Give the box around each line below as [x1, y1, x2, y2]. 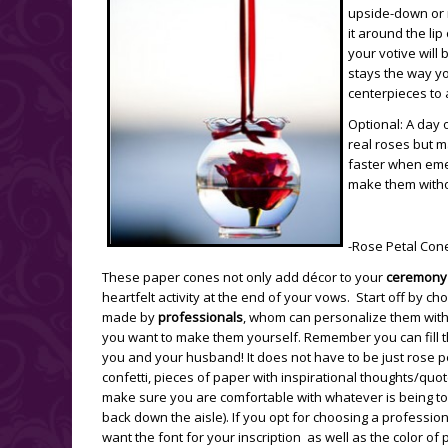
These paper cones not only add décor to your [102, 268, 386, 287]
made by [102, 308, 158, 327]
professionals [158, 308, 243, 327]
